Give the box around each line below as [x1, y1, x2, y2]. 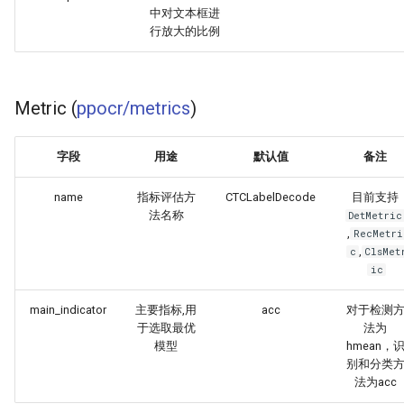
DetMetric [348, 209, 402, 222]
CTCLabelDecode [225, 190, 316, 204]
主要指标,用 [135, 303, 197, 317]
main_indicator [30, 303, 106, 317]
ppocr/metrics [77, 97, 190, 119]
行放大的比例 [149, 24, 220, 38]
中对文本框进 [149, 6, 220, 20]
